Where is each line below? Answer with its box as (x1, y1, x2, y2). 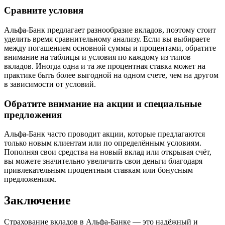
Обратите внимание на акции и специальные (4, 98, 201, 109)
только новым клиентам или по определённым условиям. (4, 139, 201, 148)
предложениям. (4, 175, 57, 184)
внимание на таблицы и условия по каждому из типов (4, 52, 191, 61)
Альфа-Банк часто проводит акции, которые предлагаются (4, 130, 205, 139)
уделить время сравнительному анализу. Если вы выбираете (4, 34, 210, 43)
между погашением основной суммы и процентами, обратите (4, 43, 216, 52)
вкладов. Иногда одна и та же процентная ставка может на (4, 61, 205, 70)
